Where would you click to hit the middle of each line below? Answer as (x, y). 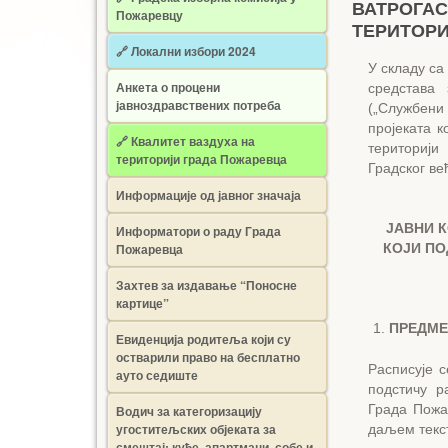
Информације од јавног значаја (208, 195)
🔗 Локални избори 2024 (186, 51)
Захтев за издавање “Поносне (206, 285)
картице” (142, 303)
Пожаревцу (149, 15)
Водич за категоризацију (189, 411)
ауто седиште (157, 375)
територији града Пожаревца (201, 159)
